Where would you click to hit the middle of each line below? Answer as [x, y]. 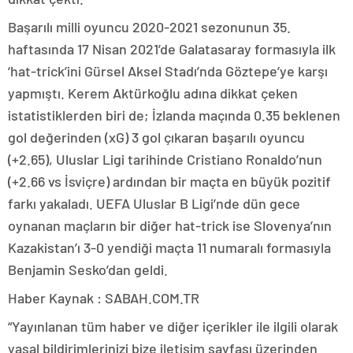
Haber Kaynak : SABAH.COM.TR [104, 297]
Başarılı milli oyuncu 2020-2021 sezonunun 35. [149, 26]
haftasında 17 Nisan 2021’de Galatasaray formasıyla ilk [172, 48]
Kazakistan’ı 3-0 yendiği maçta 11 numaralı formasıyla [169, 247]
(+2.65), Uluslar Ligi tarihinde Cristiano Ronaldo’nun [165, 159]
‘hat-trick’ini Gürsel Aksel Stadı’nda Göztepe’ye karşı [168, 71]
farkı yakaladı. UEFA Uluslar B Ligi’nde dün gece [154, 203]
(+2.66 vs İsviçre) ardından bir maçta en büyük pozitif [169, 181]
